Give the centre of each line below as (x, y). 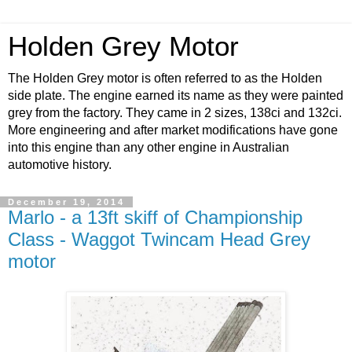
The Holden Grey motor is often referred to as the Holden (165, 78)
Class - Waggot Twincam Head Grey (159, 239)
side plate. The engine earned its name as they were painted (176, 95)
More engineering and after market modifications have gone (173, 130)
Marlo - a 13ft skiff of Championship (155, 217)
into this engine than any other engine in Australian (148, 147)
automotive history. (60, 165)
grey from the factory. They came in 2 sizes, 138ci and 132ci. (175, 113)
